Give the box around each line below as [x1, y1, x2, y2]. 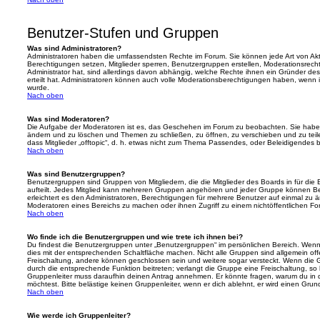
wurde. [27, 84, 49, 91]
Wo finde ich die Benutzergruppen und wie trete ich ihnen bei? [27, 233, 243, 241]
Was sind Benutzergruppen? [27, 170, 125, 178]
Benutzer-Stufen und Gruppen [27, 25, 219, 41]
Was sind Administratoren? [27, 44, 121, 52]
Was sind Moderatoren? [27, 115, 109, 123]
